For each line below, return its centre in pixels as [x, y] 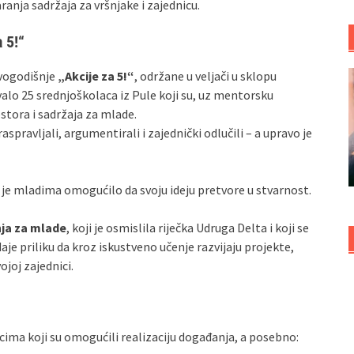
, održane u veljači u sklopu [205, 76]
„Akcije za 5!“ [96, 76]
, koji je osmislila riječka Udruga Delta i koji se [188, 228]
